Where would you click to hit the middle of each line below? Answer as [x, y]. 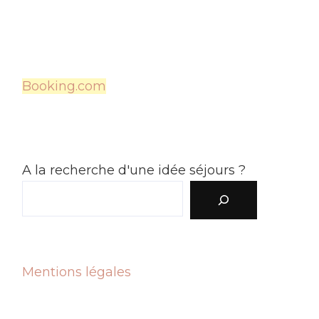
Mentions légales [77, 272]
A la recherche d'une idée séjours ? [134, 170]
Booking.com [64, 86]
